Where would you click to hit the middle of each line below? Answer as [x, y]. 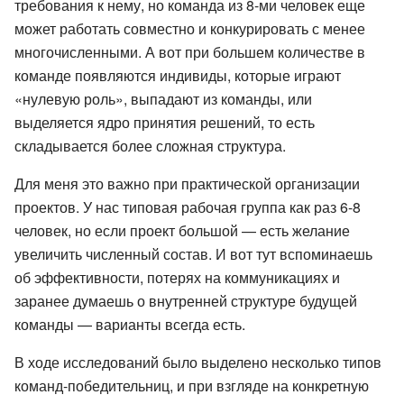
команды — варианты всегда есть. [130, 325]
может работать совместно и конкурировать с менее [190, 29]
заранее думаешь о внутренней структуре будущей [186, 301]
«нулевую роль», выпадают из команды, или [163, 99]
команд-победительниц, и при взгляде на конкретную [192, 386]
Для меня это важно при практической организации [187, 184]
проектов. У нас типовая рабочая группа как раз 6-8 [188, 207]
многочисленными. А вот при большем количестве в [190, 52]
